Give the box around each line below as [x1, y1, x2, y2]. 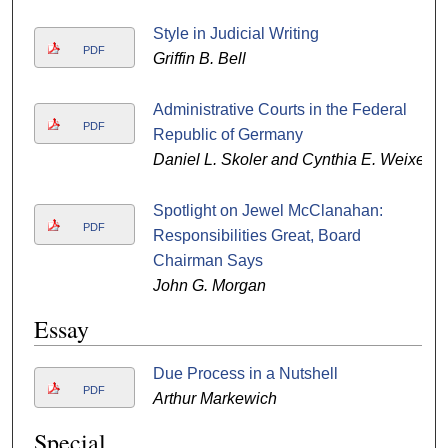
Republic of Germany [152, 125, 303, 143]
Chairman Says [152, 251, 263, 269]
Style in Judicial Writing [152, 24, 319, 42]
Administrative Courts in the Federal [152, 100, 407, 118]
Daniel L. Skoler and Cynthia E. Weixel [152, 150, 429, 168]
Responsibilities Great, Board [152, 226, 361, 244]
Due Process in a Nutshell [152, 364, 338, 382]
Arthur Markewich [152, 389, 277, 407]
